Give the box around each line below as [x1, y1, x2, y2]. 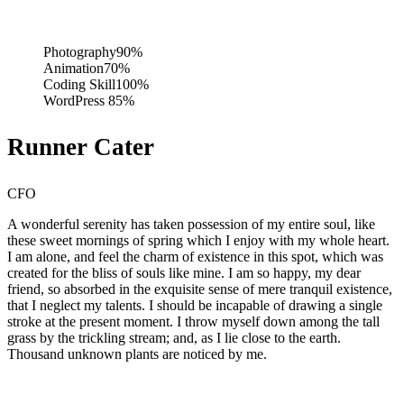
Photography [43, 44, 116, 60]
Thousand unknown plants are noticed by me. [7, 346, 267, 362]
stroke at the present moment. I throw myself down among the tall [7, 314, 380, 329]
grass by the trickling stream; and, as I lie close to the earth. [7, 330, 341, 345]
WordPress [43, 93, 108, 108]
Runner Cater [7, 133, 154, 161]
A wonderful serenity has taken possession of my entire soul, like [7, 216, 375, 232]
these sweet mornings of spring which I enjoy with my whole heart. [7, 233, 390, 248]
